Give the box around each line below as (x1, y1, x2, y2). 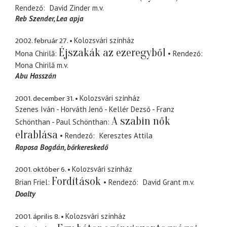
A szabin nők (111, 114, 170, 128)
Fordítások (52, 175, 103, 188)
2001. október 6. (15, 163, 66, 176)
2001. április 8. (15, 210, 59, 223)
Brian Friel (15, 177, 48, 187)
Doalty (15, 189, 35, 199)
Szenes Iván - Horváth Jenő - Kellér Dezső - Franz (15, 104, 174, 114)
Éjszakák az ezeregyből (59, 46, 166, 60)
